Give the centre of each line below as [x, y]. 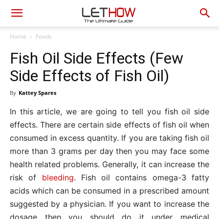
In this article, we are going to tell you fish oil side [109, 111]
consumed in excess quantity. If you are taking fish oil [109, 138]
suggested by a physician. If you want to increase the [109, 204]
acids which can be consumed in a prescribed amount [109, 191]
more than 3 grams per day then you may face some [109, 151]
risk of [26, 177]
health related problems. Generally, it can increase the [109, 164]
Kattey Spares [37, 93]
